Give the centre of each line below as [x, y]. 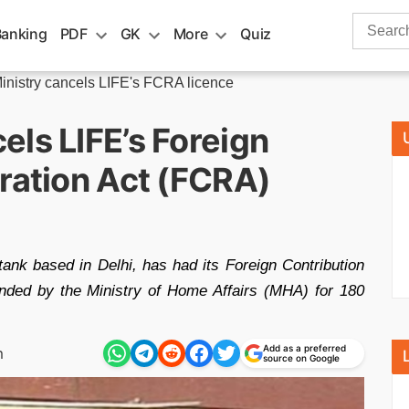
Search [375, 22]
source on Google [301, 358]
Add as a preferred [304, 348]
